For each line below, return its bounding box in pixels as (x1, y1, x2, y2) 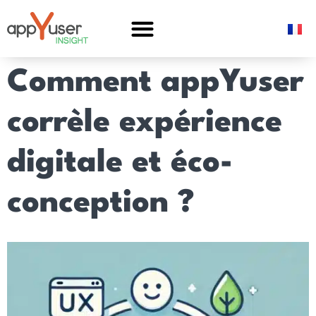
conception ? (7, 188, 195, 219)
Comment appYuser (7, 67, 304, 99)
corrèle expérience (7, 107, 282, 139)
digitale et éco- (7, 147, 233, 179)
